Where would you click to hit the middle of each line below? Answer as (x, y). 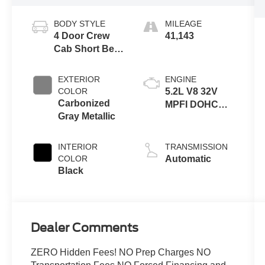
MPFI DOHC (191, 104)
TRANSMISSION (196, 146)
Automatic (188, 159)
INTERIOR (78, 146)
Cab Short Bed (87, 49)
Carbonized (84, 103)
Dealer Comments (85, 228)
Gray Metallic (87, 116)
